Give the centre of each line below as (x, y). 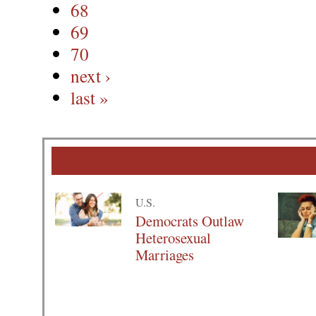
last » (90, 98)
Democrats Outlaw (190, 221)
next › (91, 76)
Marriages (165, 255)
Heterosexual (174, 238)
